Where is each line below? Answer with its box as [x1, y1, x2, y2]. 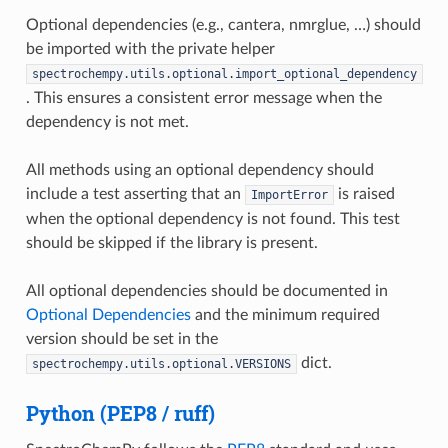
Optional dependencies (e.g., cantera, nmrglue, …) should [25, 16, 421, 33]
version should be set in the [25, 330, 218, 347]
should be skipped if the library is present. [25, 234, 318, 251]
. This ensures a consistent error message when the [25, 89, 382, 106]
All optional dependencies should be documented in [25, 282, 388, 299]
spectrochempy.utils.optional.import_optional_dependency [31, 66, 417, 81]
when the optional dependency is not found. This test [25, 210, 400, 227]
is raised [333, 185, 395, 202]
